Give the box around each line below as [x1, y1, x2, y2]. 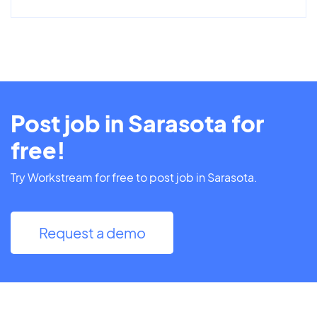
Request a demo [38, 223, 146, 241]
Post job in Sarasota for [11, 108, 264, 137]
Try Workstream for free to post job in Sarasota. [11, 169, 258, 185]
